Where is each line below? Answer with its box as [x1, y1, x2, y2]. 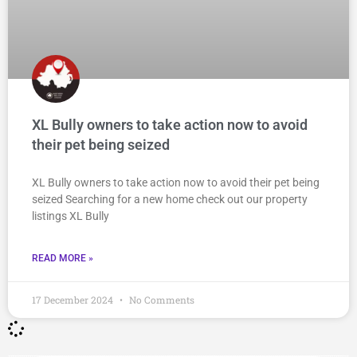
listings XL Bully [32, 210, 109, 223]
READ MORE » [32, 253, 93, 265]
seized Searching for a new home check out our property [32, 193, 308, 206]
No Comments [127, 293, 194, 307]
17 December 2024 [32, 293, 116, 307]
